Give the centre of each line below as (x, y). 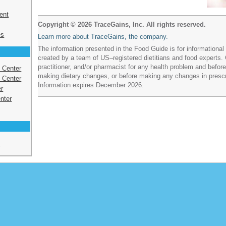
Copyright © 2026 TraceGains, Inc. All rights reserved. (122, 24)
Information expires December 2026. (91, 85)
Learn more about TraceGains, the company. (103, 36)
